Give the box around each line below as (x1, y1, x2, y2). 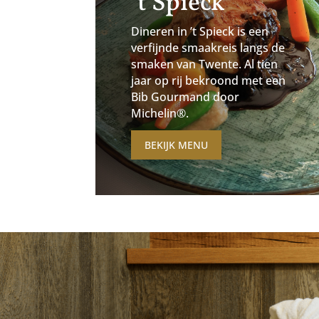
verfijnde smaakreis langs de (130, 40, 285, 56)
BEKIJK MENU (144, 137, 208, 152)
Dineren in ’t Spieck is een (130, 23, 268, 40)
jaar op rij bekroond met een (130, 73, 286, 89)
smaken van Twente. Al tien (130, 56, 278, 73)
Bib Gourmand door (130, 89, 239, 105)
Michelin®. (130, 105, 189, 122)
